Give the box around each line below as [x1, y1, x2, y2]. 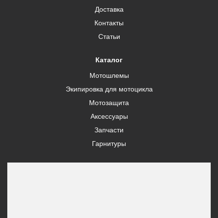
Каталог [95, 56, 123, 64]
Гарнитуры [92, 140, 126, 147]
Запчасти [94, 126, 124, 134]
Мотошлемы [89, 72, 129, 79]
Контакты [94, 19, 124, 27]
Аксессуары [90, 112, 128, 120]
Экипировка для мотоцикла [65, 85, 153, 93]
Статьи [98, 33, 120, 40]
